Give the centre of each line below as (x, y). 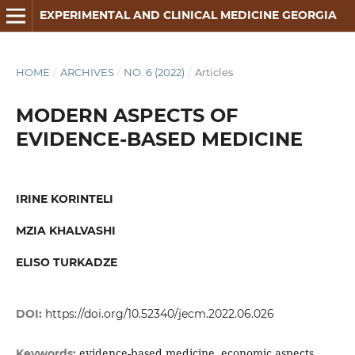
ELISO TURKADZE (66, 263)
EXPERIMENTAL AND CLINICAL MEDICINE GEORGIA (188, 15)
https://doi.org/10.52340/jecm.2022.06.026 (159, 314)
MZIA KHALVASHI (65, 231)
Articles (214, 72)
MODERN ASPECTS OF (126, 115)
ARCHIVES (87, 72)
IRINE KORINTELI (64, 198)
